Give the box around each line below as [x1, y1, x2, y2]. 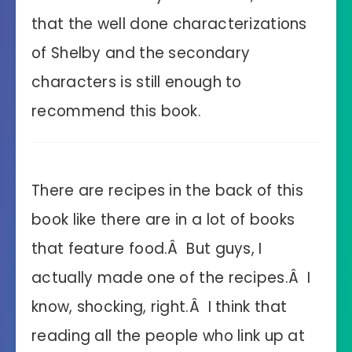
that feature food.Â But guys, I [31, 237, 262, 259]
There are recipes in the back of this [31, 179, 304, 201]
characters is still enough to [31, 71, 242, 93]
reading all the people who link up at [31, 324, 306, 346]
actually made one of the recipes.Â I [31, 266, 311, 288]
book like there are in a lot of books [31, 208, 295, 230]
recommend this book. [31, 100, 202, 122]
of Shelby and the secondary [31, 42, 251, 64]
